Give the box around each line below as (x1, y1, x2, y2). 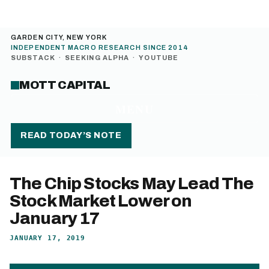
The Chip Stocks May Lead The (10, 174, 254, 193)
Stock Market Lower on (10, 192, 192, 210)
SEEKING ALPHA (64, 54, 130, 61)
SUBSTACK (11, 54, 55, 61)
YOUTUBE (139, 54, 179, 61)
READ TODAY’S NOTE (20, 131, 122, 140)
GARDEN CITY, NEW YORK (11, 34, 107, 41)
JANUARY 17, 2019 (10, 234, 86, 242)
